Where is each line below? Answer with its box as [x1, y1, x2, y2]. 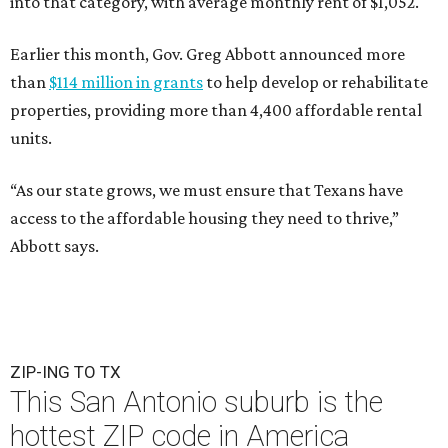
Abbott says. [10, 236, 99, 256]
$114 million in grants [49, 72, 203, 92]
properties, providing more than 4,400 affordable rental [10, 100, 422, 120]
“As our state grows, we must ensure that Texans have [10, 180, 403, 200]
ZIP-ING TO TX [10, 362, 121, 382]
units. [10, 128, 52, 148]
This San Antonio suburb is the [10, 385, 383, 419]
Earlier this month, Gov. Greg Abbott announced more [10, 44, 405, 64]
